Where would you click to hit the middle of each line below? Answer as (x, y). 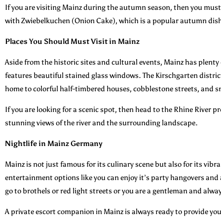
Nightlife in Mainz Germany (54, 143)
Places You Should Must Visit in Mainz (72, 41)
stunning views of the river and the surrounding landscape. (101, 123)
